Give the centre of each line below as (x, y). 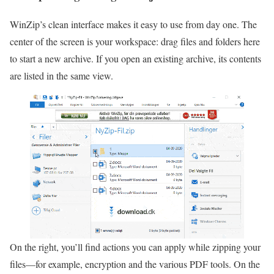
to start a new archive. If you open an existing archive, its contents (135, 59)
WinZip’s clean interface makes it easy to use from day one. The (133, 24)
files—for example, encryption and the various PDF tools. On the (135, 264)
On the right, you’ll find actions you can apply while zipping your (135, 247)
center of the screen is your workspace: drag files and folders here (135, 42)
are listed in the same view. (63, 76)
